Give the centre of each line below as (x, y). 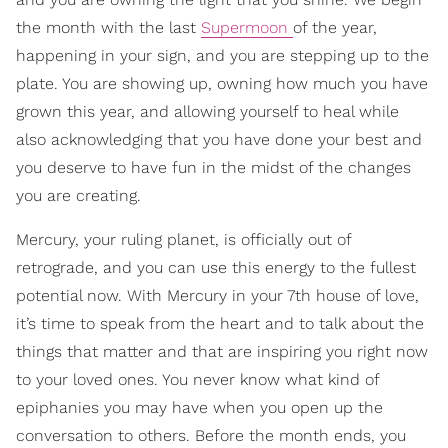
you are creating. (78, 195)
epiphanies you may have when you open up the (199, 407)
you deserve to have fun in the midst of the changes (213, 167)
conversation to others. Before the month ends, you (211, 435)
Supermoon (247, 27)
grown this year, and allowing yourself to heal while (207, 111)
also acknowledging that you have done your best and (219, 139)
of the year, (335, 27)
